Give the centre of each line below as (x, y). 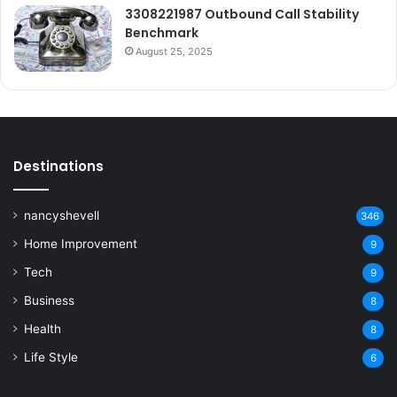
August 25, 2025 (174, 52)
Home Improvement (81, 244)
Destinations (58, 167)
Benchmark (162, 33)
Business (49, 301)
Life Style (51, 358)
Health (43, 329)
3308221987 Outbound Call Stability (242, 15)
